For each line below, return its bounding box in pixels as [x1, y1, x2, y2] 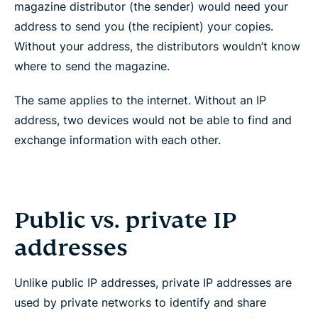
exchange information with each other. [14, 132, 221, 147]
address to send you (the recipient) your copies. [14, 18, 273, 33]
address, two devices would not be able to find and [14, 112, 292, 127]
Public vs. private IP [14, 205, 236, 234]
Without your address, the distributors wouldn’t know [14, 38, 300, 53]
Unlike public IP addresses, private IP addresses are [14, 275, 292, 290]
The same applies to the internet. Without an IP [14, 92, 266, 107]
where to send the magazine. [14, 58, 170, 73]
